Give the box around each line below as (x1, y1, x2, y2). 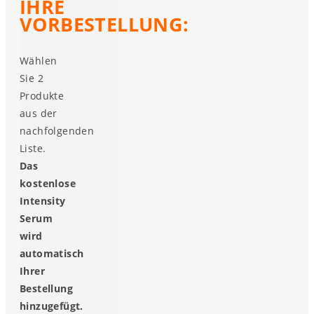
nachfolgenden (20, 124, 95, 138)
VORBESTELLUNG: (20, 11, 189, 38)
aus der (20, 107, 57, 121)
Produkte (20, 89, 64, 103)
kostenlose (20, 177, 76, 191)
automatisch (20, 247, 84, 261)
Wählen (20, 54, 57, 68)
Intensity (20, 194, 66, 208)
